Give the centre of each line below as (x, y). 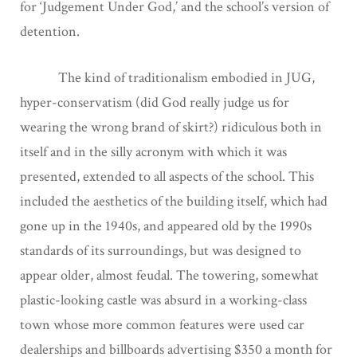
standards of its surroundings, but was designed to (161, 250)
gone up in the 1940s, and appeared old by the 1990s (166, 226)
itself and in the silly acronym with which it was (153, 151)
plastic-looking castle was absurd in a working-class (163, 300)
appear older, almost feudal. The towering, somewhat (169, 275)
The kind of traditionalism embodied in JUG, (167, 77)
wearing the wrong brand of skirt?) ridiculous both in (171, 127)
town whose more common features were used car (162, 324)
